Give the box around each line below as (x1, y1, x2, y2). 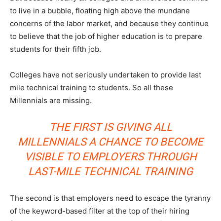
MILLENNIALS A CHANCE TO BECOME (18, 136, 203, 148)
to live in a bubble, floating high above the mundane (10, 6, 190, 16)
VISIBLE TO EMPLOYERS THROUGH (24, 150, 197, 163)
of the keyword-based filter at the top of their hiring (10, 206, 189, 216)
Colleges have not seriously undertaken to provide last (10, 70, 201, 80)
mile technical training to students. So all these (10, 83, 173, 93)
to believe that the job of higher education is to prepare (10, 32, 202, 41)
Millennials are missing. (10, 96, 92, 106)
